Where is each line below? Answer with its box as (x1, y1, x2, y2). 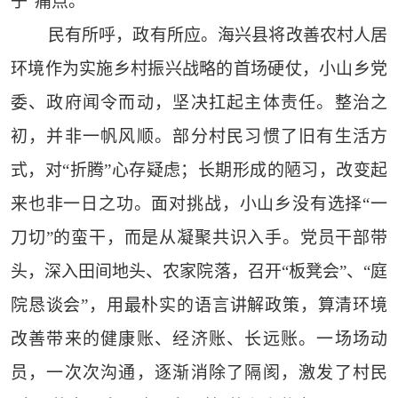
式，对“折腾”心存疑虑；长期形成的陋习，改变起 (10, 161, 388, 180)
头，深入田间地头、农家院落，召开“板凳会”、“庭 (10, 262, 388, 282)
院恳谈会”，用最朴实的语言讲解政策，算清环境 (10, 296, 388, 315)
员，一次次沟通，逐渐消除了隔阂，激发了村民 (10, 363, 388, 383)
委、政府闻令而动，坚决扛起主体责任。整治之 (10, 93, 388, 113)
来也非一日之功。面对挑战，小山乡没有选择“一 (10, 195, 388, 214)
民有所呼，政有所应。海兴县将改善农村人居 (47, 26, 388, 45)
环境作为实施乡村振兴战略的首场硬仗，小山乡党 (10, 60, 388, 79)
